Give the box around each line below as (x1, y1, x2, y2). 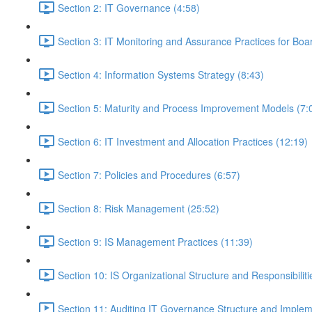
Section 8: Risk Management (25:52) (58, 201, 219, 215)
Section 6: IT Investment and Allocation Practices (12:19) (58, 134, 308, 148)
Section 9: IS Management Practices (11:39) (58, 234, 253, 249)
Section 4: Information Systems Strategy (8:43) (58, 67, 264, 81)
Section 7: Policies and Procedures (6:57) (58, 167, 240, 182)
